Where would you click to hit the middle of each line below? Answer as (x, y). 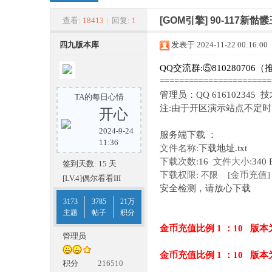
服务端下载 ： (188, 135)
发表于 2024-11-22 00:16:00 (219, 45)
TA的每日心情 (99, 97)
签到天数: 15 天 (90, 164)
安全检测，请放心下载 (205, 188)
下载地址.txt (224, 148)
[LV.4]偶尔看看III (92, 178)
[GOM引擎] (185, 20)
